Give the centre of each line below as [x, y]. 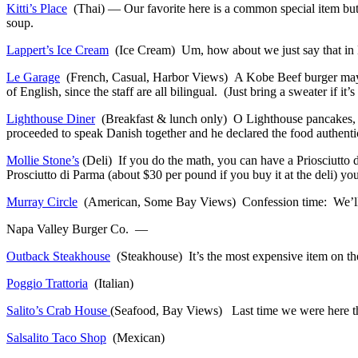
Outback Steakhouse [58, 256]
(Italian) [111, 283]
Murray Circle [42, 201]
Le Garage [33, 77]
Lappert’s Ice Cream [58, 50]
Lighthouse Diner [51, 118]
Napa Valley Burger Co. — [77, 229]
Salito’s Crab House [58, 310]
